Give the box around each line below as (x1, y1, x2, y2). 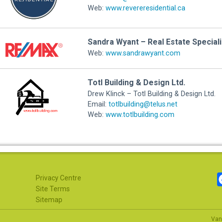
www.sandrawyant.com (105, 49, 180, 57)
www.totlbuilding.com (105, 111, 174, 119)
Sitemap (36, 196, 63, 204)
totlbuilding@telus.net (108, 100, 177, 109)
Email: (87, 100, 109, 109)
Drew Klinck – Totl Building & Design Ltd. (87, 90, 216, 98)
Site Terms (36, 185, 70, 193)
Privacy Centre (36, 174, 82, 182)
